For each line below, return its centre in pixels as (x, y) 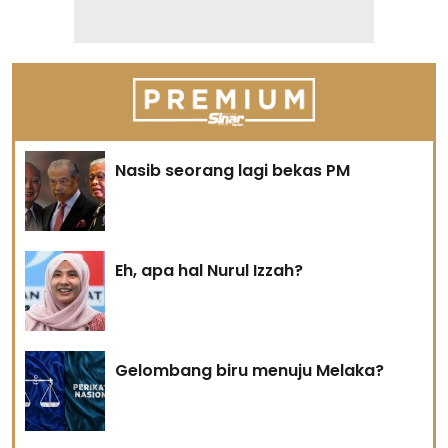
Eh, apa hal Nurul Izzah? (209, 270)
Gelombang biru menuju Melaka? (249, 370)
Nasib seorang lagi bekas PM (232, 170)
